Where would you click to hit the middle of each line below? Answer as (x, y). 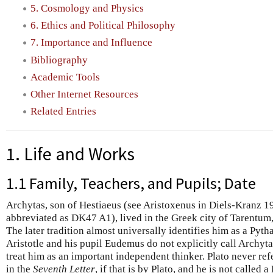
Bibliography (59, 60)
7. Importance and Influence (91, 43)
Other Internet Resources (84, 94)
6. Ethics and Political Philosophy (103, 26)
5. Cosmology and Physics (87, 8)
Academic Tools (65, 77)
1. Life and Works (70, 154)
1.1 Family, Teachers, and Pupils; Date (131, 183)
